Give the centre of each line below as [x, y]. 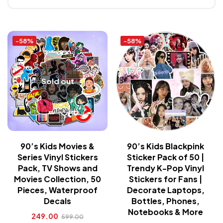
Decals [57, 201]
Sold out [57, 81]
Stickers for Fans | [166, 179]
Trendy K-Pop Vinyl [166, 168]
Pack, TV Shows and [57, 168]
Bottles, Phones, [166, 201]
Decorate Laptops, [166, 190]
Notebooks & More [166, 212]
